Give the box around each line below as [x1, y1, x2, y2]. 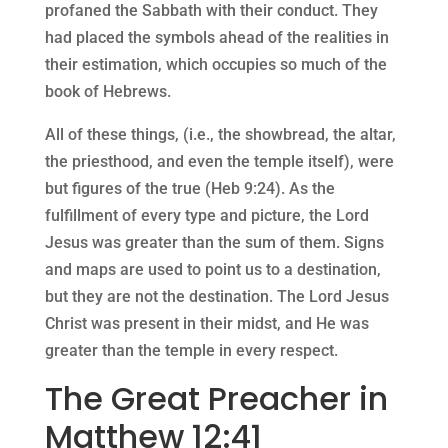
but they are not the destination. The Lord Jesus [44, 287, 389, 307]
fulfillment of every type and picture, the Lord [44, 206, 369, 226]
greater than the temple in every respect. [44, 341, 338, 361]
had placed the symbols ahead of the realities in [44, 28, 389, 48]
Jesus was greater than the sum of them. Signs [44, 233, 384, 253]
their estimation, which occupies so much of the [44, 55, 387, 75]
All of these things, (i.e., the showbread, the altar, [44, 125, 396, 145]
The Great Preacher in [44, 376, 388, 422]
